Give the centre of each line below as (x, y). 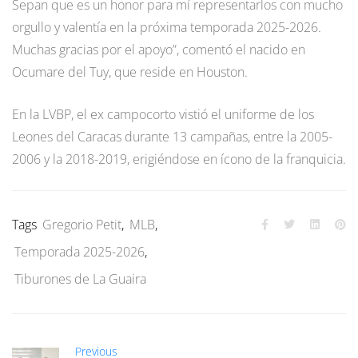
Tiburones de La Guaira (80, 279)
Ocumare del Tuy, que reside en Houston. (130, 72)
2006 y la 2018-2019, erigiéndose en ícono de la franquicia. (179, 159)
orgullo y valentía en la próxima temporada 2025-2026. (167, 28)
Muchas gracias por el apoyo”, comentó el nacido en (159, 50)
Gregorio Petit (82, 225)
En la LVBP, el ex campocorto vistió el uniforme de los (163, 115)
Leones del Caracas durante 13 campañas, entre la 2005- (172, 137)
